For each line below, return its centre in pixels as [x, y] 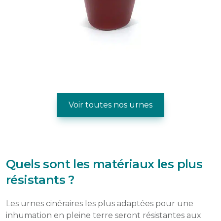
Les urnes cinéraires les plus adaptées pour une [100, 203]
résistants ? [40, 180]
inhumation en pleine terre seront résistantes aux [104, 215]
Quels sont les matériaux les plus [104, 164]
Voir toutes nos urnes [110, 105]
